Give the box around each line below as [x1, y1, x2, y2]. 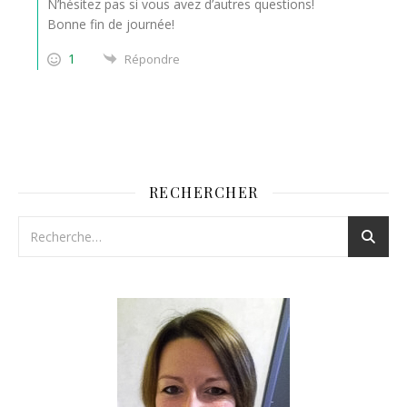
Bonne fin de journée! [47, 15, 174, 33]
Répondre [124, 51, 180, 67]
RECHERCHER [148, 183, 259, 202]
